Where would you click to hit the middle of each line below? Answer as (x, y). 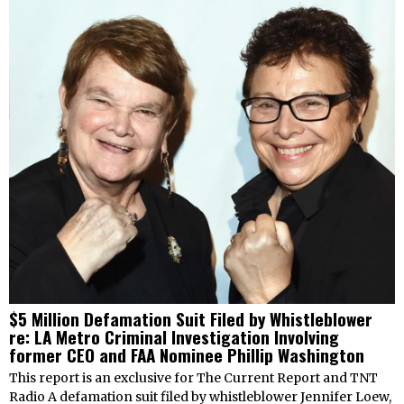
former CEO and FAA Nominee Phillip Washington (187, 355)
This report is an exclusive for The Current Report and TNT (193, 378)
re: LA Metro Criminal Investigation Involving (174, 337)
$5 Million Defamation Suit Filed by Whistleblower (191, 319)
